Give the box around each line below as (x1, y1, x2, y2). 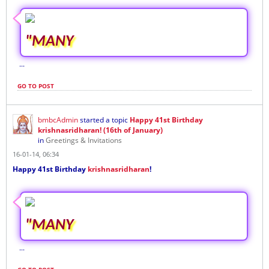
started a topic (78, 114, 130, 125)
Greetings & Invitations (46, 134, 122, 145)
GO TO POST (17, 81, 54, 90)
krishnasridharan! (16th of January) (38, 124, 163, 135)
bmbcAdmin (38, 114, 78, 125)
